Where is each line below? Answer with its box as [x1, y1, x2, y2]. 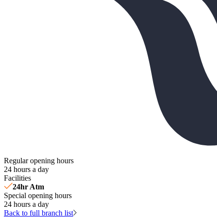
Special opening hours [4, 191, 72, 200]
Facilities [4, 173, 31, 182]
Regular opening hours [4, 156, 74, 165]
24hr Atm [13, 182, 44, 191]
